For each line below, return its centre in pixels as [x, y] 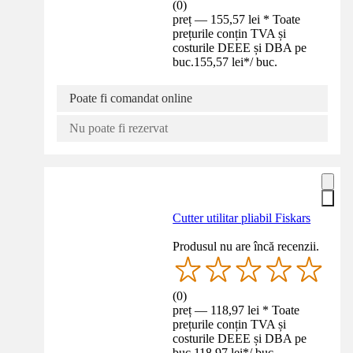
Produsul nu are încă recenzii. [246, 247]
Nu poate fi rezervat [119, 128]
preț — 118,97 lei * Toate [236, 310]
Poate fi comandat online [131, 98]
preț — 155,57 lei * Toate [237, 20]
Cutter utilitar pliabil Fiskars [242, 218]
